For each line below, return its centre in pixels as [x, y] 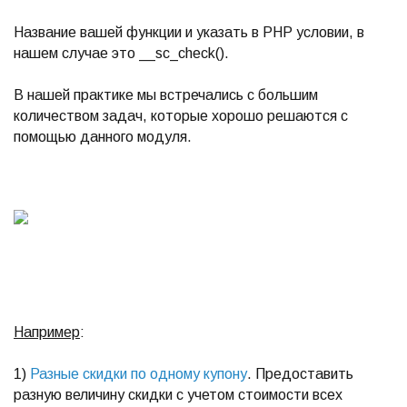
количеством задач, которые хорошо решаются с [181, 116]
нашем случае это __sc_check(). [121, 53]
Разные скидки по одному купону [139, 374]
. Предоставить [300, 374]
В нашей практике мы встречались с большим [166, 95]
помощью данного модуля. [103, 137]
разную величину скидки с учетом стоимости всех [178, 395]
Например [47, 332]
